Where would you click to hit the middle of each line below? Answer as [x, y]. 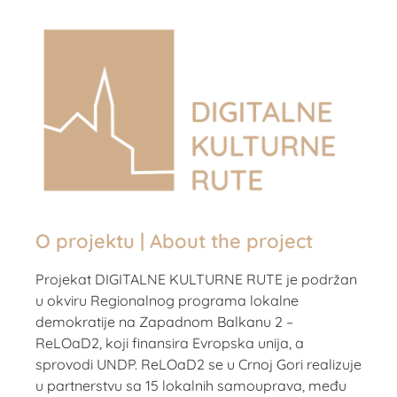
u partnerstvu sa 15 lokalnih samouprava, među [191, 385]
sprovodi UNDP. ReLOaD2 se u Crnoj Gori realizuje [198, 364]
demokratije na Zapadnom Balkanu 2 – [164, 321]
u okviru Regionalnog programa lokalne [167, 300]
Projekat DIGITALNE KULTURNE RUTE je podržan [196, 279]
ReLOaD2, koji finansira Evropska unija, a [170, 343]
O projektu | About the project [174, 241]
